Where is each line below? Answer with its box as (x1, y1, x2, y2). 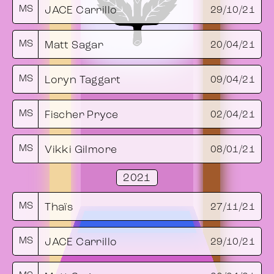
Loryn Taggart (45, 75, 121, 86)
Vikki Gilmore (45, 144, 117, 155)
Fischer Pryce (45, 109, 119, 120)
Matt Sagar (45, 40, 104, 51)
